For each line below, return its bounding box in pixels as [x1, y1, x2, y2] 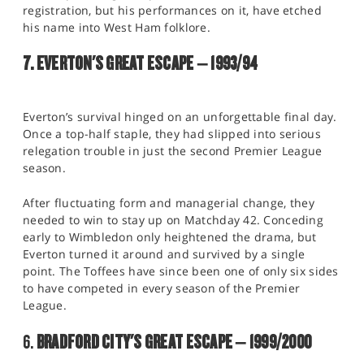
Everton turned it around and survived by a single [23, 246, 305, 262]
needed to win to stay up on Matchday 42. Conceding [23, 212, 323, 228]
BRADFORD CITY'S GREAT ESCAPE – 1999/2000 [36, 330, 312, 353]
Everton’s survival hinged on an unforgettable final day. [23, 109, 337, 125]
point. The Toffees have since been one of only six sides [23, 263, 339, 279]
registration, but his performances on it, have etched [23, 2, 322, 18]
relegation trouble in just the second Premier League [23, 143, 323, 159]
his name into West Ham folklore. [23, 19, 210, 35]
